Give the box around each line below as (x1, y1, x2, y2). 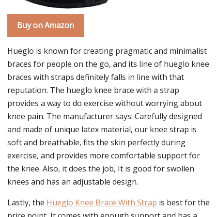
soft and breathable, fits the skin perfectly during (7, 137, 186, 148)
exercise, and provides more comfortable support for (7, 150, 200, 161)
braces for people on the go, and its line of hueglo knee (7, 59, 209, 69)
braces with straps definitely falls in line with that (7, 72, 184, 82)
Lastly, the (7, 197, 46, 208)
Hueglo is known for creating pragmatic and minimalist (7, 46, 207, 56)
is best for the (157, 197, 210, 208)
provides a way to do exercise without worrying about (7, 98, 202, 108)
